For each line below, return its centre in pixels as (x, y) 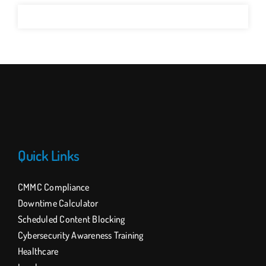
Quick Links (49, 156)
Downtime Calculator (58, 203)
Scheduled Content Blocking (71, 219)
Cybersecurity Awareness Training (80, 235)
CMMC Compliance (53, 187)
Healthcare (38, 251)
